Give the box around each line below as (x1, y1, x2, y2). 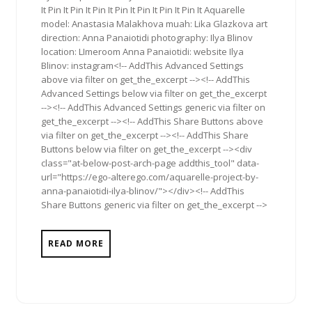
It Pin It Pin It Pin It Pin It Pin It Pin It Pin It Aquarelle (41, 3, 245, 16)
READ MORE (48, 237, 104, 249)
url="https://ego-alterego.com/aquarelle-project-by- (41, 170, 258, 183)
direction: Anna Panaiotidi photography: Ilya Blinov (41, 31, 253, 44)
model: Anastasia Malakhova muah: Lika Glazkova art (41, 17, 267, 30)
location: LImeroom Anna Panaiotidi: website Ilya (41, 45, 244, 58)
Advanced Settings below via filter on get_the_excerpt (41, 86, 267, 100)
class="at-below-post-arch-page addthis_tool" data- (41, 156, 259, 169)
